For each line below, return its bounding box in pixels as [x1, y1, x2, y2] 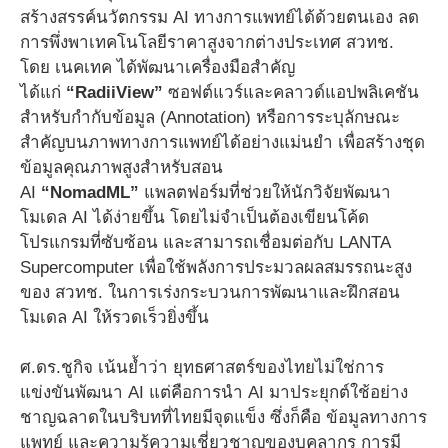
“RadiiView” [66, 82, 168, 102]
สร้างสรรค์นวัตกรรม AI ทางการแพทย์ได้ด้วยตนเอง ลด [20, 7, 419, 27]
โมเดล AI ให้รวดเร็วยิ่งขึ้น [20, 307, 209, 327]
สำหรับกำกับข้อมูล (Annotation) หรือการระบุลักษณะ [20, 107, 400, 127]
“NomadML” [36, 182, 139, 202]
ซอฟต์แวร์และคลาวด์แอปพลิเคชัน [168, 82, 419, 102]
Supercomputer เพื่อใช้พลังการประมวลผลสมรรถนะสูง [20, 257, 412, 277]
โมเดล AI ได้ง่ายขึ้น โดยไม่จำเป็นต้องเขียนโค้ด [20, 207, 369, 227]
